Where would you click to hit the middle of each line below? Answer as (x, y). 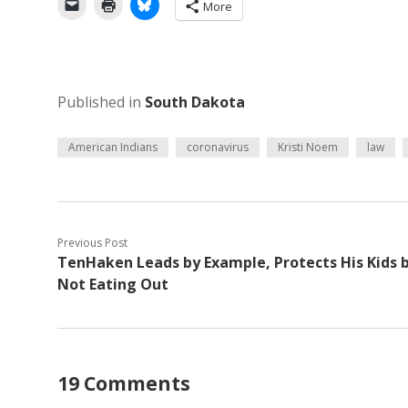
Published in (101, 102)
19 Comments (124, 384)
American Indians (113, 148)
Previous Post (92, 243)
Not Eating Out (113, 285)
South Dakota (195, 102)
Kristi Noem (308, 148)
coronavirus (218, 148)
